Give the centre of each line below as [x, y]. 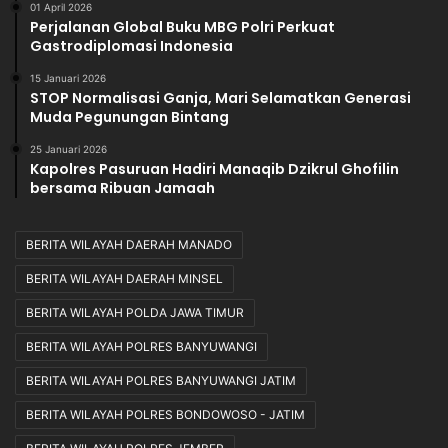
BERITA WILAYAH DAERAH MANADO [129, 244]
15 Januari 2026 [68, 77]
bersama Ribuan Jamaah [122, 187]
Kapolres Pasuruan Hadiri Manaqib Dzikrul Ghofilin [214, 168]
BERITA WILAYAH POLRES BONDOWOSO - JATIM [165, 414]
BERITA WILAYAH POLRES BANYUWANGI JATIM [161, 380]
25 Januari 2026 [68, 148]
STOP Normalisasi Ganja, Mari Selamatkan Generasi [220, 97]
